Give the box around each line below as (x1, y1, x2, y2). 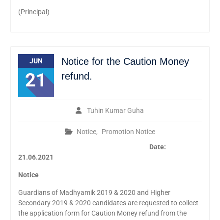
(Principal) (18, 8, 50, 16)
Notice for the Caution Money (61, 56, 189, 67)
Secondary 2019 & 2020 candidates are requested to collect (18, 199, 198, 207)
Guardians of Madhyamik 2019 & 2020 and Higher (18, 189, 170, 197)
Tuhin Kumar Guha (87, 107, 144, 115)
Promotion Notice (101, 128, 155, 136)
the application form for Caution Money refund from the (18, 209, 187, 218)
